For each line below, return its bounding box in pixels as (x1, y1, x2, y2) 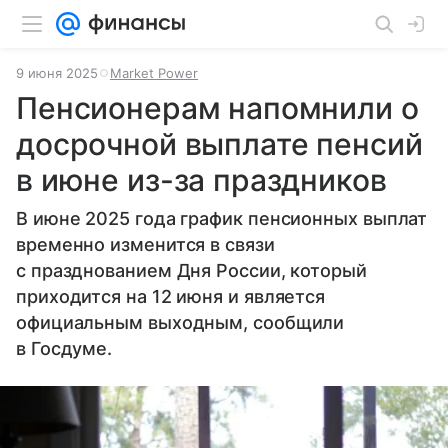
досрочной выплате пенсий (16, 126, 423, 162)
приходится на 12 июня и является (16, 286, 326, 307)
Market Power (110, 65, 198, 81)
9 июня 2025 (16, 65, 98, 81)
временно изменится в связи (16, 234, 275, 255)
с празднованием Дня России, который (16, 260, 367, 281)
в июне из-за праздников (16, 162, 387, 198)
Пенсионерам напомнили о (16, 90, 419, 126)
